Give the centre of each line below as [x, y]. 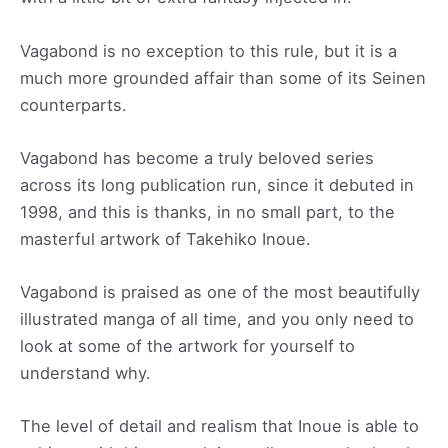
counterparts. [73, 104]
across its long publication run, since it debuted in [217, 184]
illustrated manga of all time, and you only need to [217, 319]
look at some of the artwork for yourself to [187, 346]
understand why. [85, 373]
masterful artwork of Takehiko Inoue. [165, 238]
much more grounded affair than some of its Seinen [223, 77]
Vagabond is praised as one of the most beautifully [220, 292]
